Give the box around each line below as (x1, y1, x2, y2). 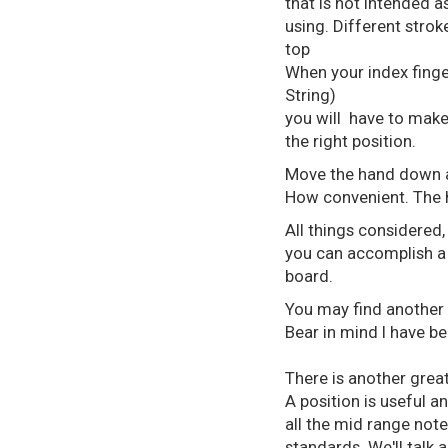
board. (285, 266, 333, 286)
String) (285, 85, 340, 105)
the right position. (285, 131, 416, 151)
